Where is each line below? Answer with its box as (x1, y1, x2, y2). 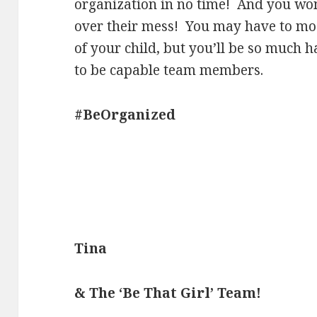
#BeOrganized (74, 105, 176, 124)
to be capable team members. (74, 60, 264, 79)
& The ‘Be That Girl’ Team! (74, 283, 262, 302)
